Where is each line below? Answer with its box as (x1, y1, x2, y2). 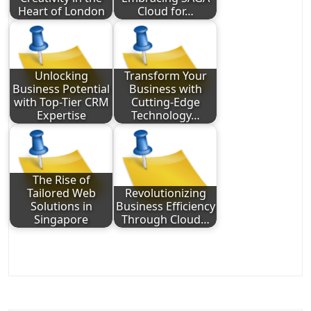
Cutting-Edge (131, 94, 200, 110)
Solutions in (30, 199, 92, 215)
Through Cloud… (121, 212, 210, 228)
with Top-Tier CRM (13, 94, 109, 110)
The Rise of (32, 172, 90, 188)
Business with (128, 81, 202, 97)
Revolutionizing (124, 185, 206, 201)
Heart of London (17, 3, 105, 19)
